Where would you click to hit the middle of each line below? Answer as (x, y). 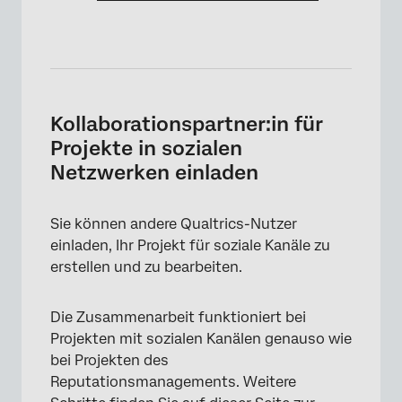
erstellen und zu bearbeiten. (146, 267)
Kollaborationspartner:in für (187, 124)
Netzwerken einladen (154, 173)
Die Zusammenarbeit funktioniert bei (178, 318)
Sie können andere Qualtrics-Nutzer (174, 224)
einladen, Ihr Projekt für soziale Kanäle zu (190, 246)
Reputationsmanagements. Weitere (173, 382)
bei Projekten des (109, 361)
